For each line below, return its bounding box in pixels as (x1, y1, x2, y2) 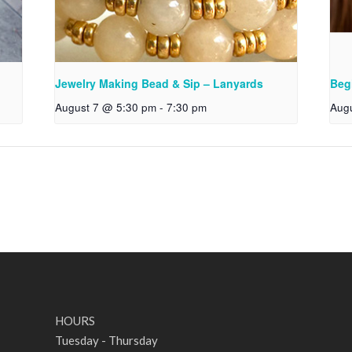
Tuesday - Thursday (55, 332, 159, 347)
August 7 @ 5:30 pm (55, 100, 157, 115)
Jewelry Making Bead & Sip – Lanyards (55, 75, 264, 92)
